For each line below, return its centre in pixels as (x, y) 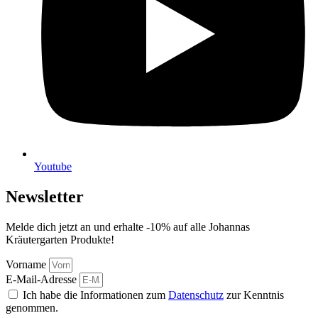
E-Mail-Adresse (43, 279)
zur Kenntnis (254, 295)
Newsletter (45, 196)
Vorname (27, 264)
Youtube (53, 166)
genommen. (32, 307)
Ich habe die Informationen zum (95, 295)
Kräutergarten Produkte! (60, 239)
